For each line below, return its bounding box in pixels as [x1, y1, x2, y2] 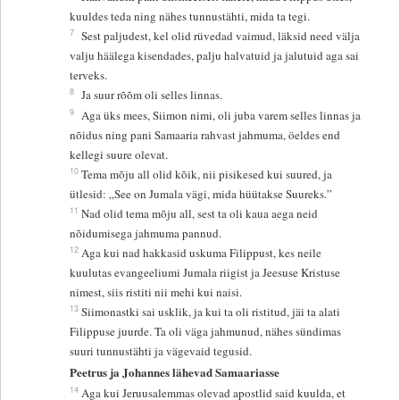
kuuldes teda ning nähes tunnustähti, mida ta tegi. [70, 7, 311, 24]
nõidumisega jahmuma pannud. [70, 224, 222, 241]
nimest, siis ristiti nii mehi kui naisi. [70, 283, 243, 300]
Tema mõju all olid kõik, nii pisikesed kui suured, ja [81, 165, 333, 182]
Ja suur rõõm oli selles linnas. [81, 86, 223, 103]
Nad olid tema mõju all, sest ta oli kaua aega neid [81, 204, 319, 221]
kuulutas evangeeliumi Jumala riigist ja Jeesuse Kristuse [70, 263, 341, 280]
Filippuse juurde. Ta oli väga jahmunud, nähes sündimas [70, 322, 342, 339]
